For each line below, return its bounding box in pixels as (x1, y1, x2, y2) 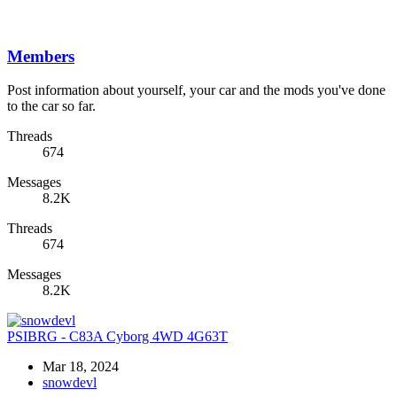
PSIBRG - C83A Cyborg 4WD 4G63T (7, 329, 228, 345)
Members (7, 46, 74, 66)
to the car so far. (7, 98, 96, 114)
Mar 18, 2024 (43, 359, 119, 375)
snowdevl (43, 375, 97, 391)
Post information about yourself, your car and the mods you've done (7, 82, 385, 98)
